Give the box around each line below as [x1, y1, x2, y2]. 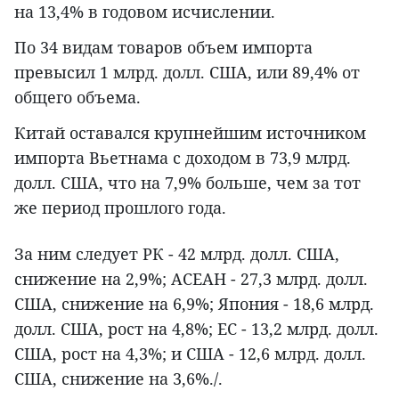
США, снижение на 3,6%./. [14, 368, 223, 390]
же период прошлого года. [14, 197, 226, 219]
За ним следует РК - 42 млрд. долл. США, [14, 243, 339, 265]
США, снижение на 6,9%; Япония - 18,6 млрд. [14, 293, 374, 315]
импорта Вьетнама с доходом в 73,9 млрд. [14, 147, 351, 169]
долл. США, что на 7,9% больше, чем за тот [14, 172, 361, 194]
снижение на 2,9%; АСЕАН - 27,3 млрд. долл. [14, 268, 368, 290]
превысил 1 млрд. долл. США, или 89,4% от [14, 61, 360, 84]
